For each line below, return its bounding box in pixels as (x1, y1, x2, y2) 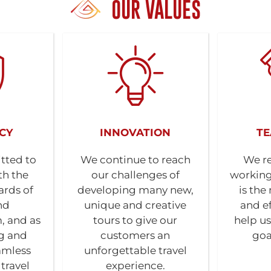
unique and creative (84, 199, 187, 211)
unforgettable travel (83, 244, 187, 256)
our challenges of (91, 169, 180, 181)
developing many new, (77, 184, 194, 196)
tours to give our (93, 214, 178, 226)
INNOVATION (100, 126, 171, 139)
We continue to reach (80, 154, 191, 166)
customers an (100, 229, 171, 241)
